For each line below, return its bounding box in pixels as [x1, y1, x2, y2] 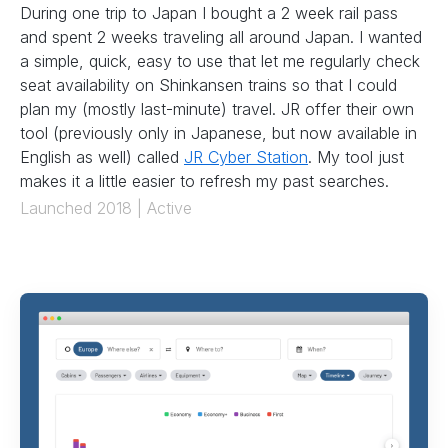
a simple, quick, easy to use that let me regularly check [20, 50, 420, 71]
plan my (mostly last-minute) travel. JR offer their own [20, 98, 414, 119]
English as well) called [20, 146, 184, 167]
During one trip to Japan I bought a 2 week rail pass [20, 2, 398, 23]
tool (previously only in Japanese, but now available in [20, 122, 417, 143]
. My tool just [308, 146, 404, 167]
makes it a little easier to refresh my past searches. [20, 170, 389, 191]
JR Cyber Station [184, 146, 308, 167]
